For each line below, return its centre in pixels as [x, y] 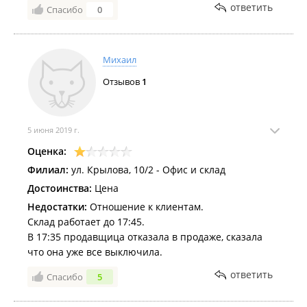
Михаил [120, 60]
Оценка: [47, 151]
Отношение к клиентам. [145, 207]
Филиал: [48, 170]
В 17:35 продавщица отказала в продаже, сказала [145, 237]
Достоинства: [60, 188]
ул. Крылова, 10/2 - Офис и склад [147, 170]
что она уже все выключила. [95, 252]
